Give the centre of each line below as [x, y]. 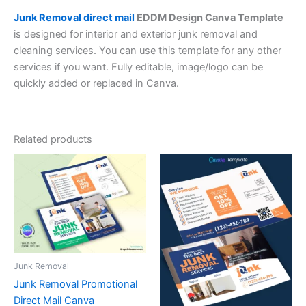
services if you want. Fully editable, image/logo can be [138, 67]
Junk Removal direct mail [74, 17]
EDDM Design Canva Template [209, 17]
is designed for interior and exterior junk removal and [136, 34]
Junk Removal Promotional [75, 284]
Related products [53, 139]
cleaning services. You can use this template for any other [148, 50]
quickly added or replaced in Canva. [96, 83]
